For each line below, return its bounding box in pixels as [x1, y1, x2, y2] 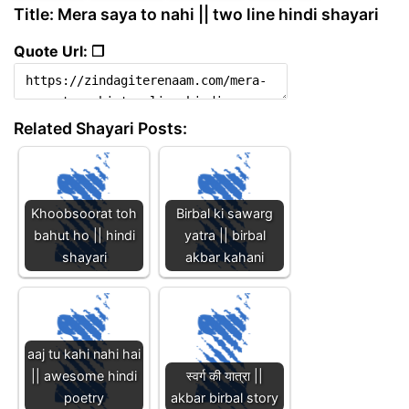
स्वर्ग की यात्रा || [186, 367, 263, 383]
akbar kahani [185, 248, 264, 265]
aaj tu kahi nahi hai [27, 345, 141, 362]
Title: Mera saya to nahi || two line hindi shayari [14, 5, 379, 24]
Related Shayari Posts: [14, 118, 187, 138]
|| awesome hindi [31, 367, 137, 383]
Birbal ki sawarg [176, 204, 273, 221]
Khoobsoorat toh [31, 204, 137, 221]
